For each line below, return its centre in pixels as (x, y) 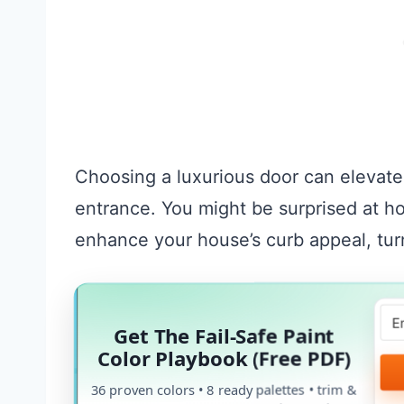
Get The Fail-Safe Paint (224, 334)
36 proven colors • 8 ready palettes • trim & (224, 388)
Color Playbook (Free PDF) (224, 357)
